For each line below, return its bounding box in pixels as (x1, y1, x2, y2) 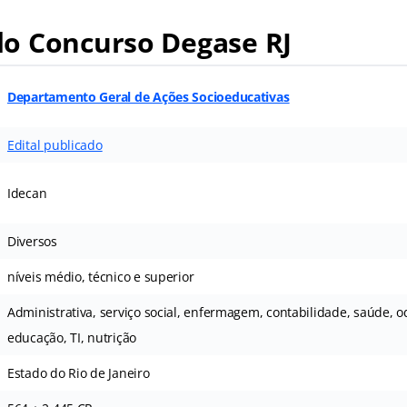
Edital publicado (6, 136, 103, 154)
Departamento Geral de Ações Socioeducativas (6, 88, 290, 106)
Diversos (6, 233, 57, 251)
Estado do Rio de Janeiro (6, 364, 150, 382)
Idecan (6, 184, 47, 203)
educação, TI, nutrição (6, 329, 137, 347)
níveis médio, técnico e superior (6, 268, 194, 286)
